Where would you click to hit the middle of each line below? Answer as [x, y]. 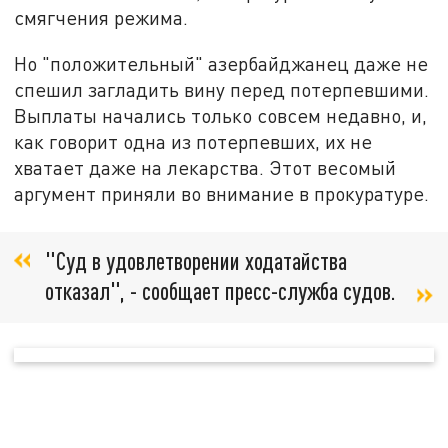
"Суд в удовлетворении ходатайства [196, 261]
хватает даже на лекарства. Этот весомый [205, 167]
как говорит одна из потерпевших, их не [193, 141]
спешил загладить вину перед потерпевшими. [222, 89]
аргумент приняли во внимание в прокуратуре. [222, 193]
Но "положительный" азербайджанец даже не [221, 63]
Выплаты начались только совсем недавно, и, [221, 115]
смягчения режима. [101, 18]
